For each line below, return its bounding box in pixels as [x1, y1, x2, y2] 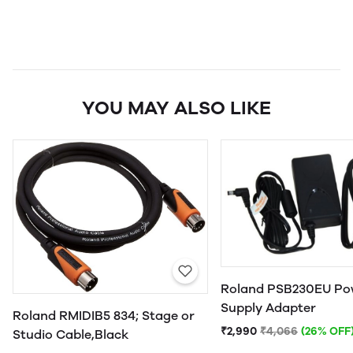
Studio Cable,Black [13, 327, 128, 343]
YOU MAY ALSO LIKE [82, 97, 271, 119]
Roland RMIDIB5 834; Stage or [13, 308, 195, 324]
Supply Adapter [221, 300, 316, 316]
